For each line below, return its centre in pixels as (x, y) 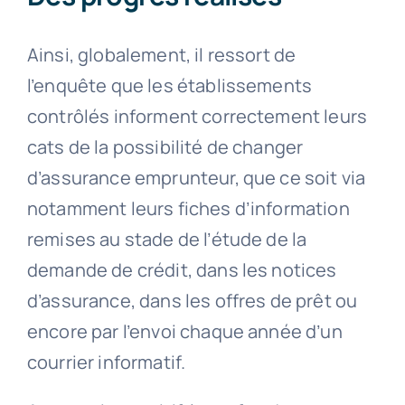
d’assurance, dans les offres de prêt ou (192, 300)
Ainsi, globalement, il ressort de (161, 54)
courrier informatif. (106, 362)
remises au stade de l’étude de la (167, 239)
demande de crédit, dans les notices (182, 269)
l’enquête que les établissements (170, 85)
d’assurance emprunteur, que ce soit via (196, 177)
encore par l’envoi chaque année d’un (184, 331)
